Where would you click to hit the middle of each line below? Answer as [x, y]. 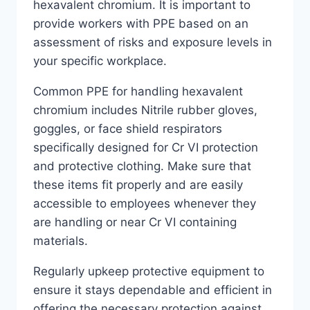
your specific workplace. [100, 61]
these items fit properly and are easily [138, 185]
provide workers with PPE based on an [141, 24]
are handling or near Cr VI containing [135, 222]
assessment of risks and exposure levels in [153, 42]
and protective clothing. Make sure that [142, 166]
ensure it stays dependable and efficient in [153, 290]
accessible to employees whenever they [145, 203]
